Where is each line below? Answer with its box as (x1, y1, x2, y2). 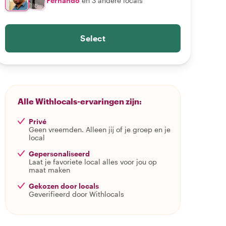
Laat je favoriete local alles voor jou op (29, 157, 157, 166)
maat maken (29, 165, 70, 174)
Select (80, 33, 105, 43)
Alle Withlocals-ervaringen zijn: (18, 96, 142, 106)
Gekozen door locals (29, 182, 99, 190)
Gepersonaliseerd (29, 149, 90, 158)
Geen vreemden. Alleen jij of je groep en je (29, 125, 171, 134)
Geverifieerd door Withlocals (29, 190, 124, 198)
